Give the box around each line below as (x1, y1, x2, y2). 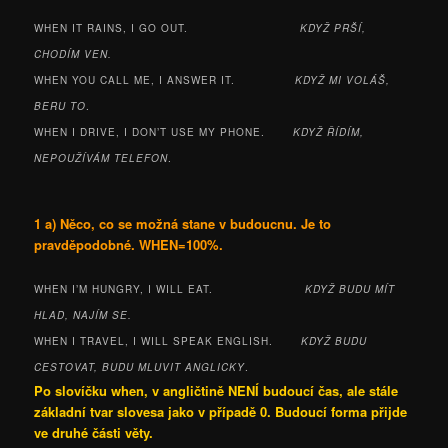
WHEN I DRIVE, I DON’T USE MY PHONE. (34, 125, 294, 139)
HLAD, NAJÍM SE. (34, 308, 133, 323)
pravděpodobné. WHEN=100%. (34, 235, 224, 255)
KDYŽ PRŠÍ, (300, 21, 367, 35)
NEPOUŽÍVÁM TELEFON (34, 151, 169, 165)
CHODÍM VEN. (34, 47, 113, 61)
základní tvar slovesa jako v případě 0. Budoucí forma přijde (34, 402, 408, 422)
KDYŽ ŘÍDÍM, (293, 125, 365, 139)
